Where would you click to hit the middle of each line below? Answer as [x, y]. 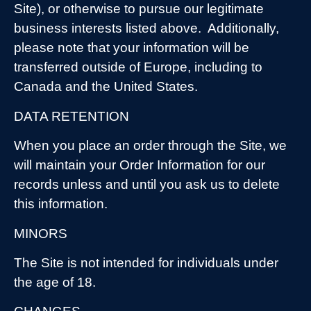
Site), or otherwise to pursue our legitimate [139, 9]
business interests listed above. [108, 28]
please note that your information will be [132, 48]
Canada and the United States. [106, 87]
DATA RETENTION [72, 116]
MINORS [41, 233]
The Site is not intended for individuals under [146, 262]
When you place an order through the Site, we [150, 146]
